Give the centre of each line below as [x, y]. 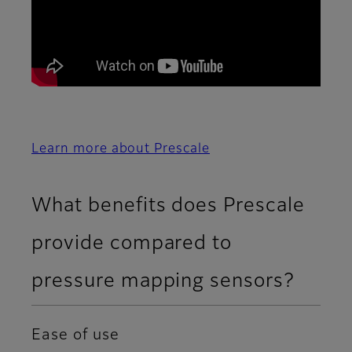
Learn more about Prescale [121, 150]
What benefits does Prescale [168, 206]
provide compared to [132, 244]
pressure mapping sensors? [163, 282]
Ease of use [75, 335]
